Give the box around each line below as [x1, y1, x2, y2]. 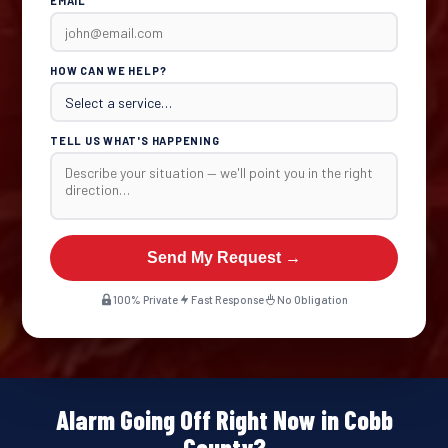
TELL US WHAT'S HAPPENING [50, 134, 220, 147]
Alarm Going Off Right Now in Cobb [55, 404, 393, 435]
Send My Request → [147, 249, 301, 266]
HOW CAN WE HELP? [50, 64, 167, 77]
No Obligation [277, 293, 348, 306]
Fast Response [191, 293, 264, 306]
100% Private [113, 293, 178, 306]
